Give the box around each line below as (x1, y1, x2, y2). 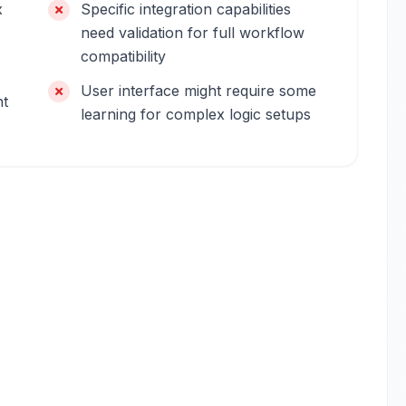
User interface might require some (81, 82, 317, 100)
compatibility (81, 47, 167, 65)
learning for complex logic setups (81, 105, 312, 123)
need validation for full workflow (81, 24, 305, 42)
